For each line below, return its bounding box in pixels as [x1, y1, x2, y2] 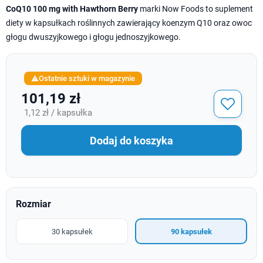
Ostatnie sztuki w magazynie [39, 74, 135, 83]
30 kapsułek [51, 227, 93, 236]
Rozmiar [16, 198, 51, 210]
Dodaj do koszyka [90, 134, 173, 147]
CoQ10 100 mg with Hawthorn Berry [6, 4, 138, 14]
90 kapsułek [170, 227, 212, 236]
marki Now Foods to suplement [138, 4, 253, 14]
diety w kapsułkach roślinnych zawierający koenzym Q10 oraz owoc [6, 18, 252, 28]
